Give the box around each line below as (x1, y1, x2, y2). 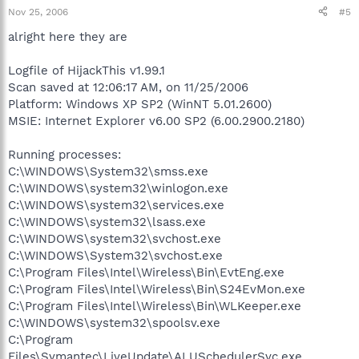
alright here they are (8, 29, 127, 44)
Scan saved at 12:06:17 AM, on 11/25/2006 (8, 79, 248, 95)
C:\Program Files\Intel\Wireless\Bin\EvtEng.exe (8, 264, 284, 280)
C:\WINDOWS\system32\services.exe (8, 197, 224, 212)
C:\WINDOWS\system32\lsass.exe (8, 214, 206, 229)
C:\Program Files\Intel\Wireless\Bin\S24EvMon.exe (8, 281, 305, 296)
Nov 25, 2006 (8, 6, 68, 18)
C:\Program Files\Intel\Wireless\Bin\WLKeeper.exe (8, 298, 301, 313)
